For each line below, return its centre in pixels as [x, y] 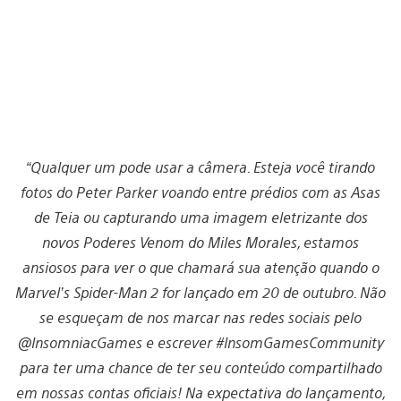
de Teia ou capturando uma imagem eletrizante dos [200, 217]
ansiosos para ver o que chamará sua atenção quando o [200, 267]
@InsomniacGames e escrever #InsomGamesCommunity [200, 342]
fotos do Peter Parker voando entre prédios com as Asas [200, 192]
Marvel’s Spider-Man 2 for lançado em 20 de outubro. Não [200, 292]
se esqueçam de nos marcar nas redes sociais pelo [200, 317]
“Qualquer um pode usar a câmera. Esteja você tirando [200, 166]
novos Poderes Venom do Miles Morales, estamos [200, 242]
